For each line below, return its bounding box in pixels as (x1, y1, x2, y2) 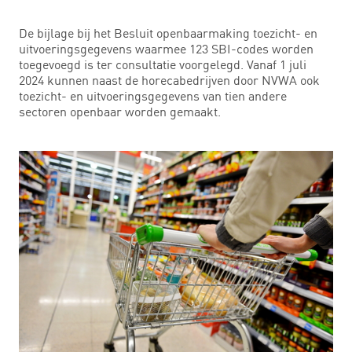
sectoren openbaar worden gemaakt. (19, 103, 221, 119)
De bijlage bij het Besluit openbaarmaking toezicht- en (19, 24, 317, 41)
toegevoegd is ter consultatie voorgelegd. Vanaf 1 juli (19, 56, 306, 72)
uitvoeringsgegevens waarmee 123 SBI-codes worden (19, 40, 313, 57)
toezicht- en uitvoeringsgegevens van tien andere (19, 87, 287, 104)
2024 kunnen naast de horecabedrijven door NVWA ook (19, 71, 320, 88)
